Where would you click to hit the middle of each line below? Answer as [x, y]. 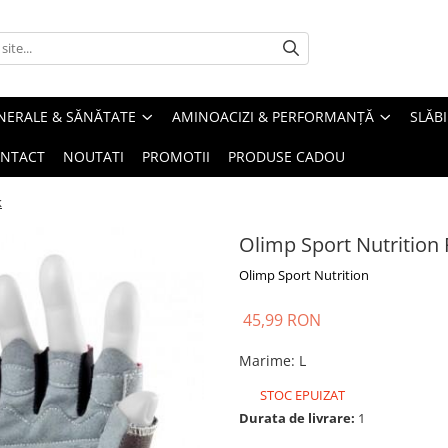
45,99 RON [282, 319]
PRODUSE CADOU [286, 156]
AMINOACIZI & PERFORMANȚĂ [273, 116]
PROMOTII [176, 156]
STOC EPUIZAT [301, 394]
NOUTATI [93, 156]
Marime [265, 360]
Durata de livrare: [297, 417]
